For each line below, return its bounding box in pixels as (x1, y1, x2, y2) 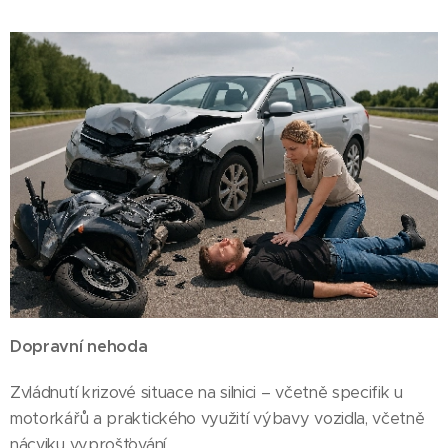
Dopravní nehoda (10, 335, 148, 357)
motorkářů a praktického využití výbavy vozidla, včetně (10, 407, 425, 429)
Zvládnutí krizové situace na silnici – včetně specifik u (10, 381, 403, 403)
